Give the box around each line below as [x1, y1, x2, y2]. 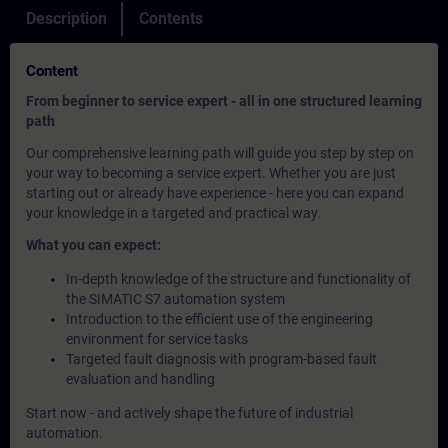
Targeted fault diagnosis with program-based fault [66, 351, 377, 367]
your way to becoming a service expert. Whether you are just [26, 165, 396, 181]
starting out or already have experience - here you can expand [26, 185, 404, 201]
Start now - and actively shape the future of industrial [26, 405, 353, 421]
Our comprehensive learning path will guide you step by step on [26, 145, 414, 161]
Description [26, 9, 107, 28]
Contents [139, 9, 203, 28]
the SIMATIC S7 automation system [66, 291, 285, 307]
